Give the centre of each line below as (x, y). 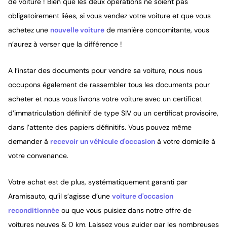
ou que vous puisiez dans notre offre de (125, 210)
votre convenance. (38, 156)
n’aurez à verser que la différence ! (65, 44)
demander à (29, 141)
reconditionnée (34, 210)
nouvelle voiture (77, 30)
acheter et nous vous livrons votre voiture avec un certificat (105, 99)
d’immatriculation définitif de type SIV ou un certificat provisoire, (113, 113)
